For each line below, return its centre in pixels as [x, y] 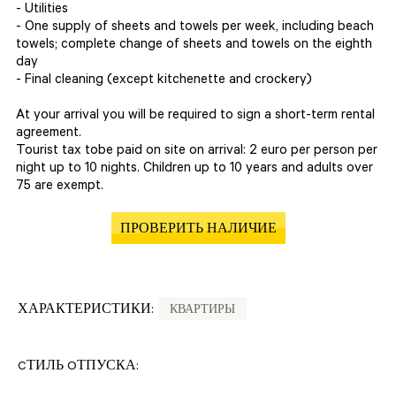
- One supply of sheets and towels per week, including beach [195, 28]
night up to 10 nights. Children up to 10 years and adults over [194, 169]
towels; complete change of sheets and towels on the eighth [194, 46]
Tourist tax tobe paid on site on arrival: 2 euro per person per [197, 152]
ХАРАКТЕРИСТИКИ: [86, 311]
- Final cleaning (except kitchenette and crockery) [164, 81]
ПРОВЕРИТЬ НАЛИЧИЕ [198, 231]
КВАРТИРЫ [202, 311]
